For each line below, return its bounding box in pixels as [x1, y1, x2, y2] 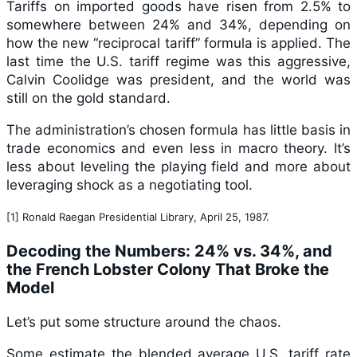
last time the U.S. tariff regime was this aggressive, [6, 53, 351, 69]
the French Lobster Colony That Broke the [6, 259, 329, 279]
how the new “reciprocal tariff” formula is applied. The [6, 34, 351, 51]
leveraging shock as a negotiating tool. [6, 176, 253, 193]
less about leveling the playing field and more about [6, 158, 351, 175]
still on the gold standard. [6, 89, 171, 106]
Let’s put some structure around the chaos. [6, 313, 281, 330]
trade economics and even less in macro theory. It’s [6, 139, 351, 156]
